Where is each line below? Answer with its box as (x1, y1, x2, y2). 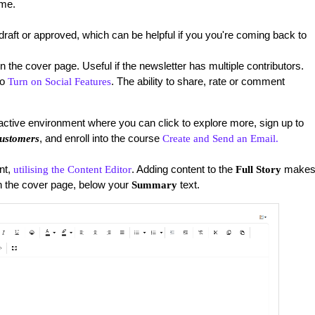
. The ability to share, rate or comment (110, 75, 285, 87)
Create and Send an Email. (162, 132, 278, 144)
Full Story (235, 163, 284, 175)
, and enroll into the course (39, 131, 162, 144)
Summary (131, 179, 177, 191)
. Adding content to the (131, 162, 236, 175)
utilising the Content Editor (13, 163, 131, 175)
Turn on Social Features (7, 75, 111, 87)
